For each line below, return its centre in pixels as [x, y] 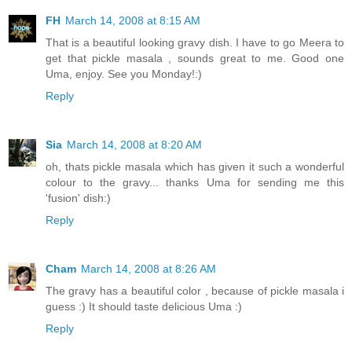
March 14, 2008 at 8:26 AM [148, 268]
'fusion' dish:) [78, 198]
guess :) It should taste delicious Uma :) [144, 306]
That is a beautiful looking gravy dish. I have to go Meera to [195, 42]
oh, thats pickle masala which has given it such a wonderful [195, 166]
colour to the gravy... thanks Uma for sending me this [195, 182]
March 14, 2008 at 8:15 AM [133, 20]
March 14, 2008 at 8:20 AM [134, 144]
